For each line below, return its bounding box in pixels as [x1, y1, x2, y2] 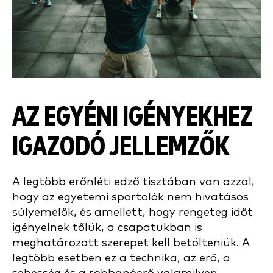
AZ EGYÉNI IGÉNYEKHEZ [12, 104, 253, 132]
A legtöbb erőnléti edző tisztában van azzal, [12, 176, 255, 188]
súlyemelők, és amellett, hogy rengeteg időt [12, 207, 253, 219]
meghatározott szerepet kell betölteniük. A [12, 237, 250, 249]
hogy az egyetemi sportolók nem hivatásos [12, 191, 249, 204]
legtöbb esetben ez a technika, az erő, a [12, 252, 230, 264]
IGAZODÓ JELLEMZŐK [12, 133, 230, 161]
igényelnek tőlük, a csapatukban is [12, 222, 202, 234]
